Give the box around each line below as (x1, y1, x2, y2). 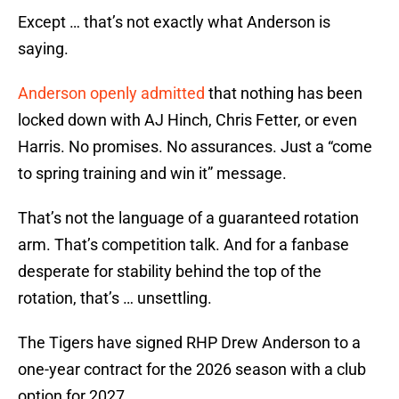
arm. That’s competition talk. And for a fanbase (18, 235, 349, 255)
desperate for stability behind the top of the (18, 262, 322, 281)
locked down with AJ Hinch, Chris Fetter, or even (18, 110, 357, 130)
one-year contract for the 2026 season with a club (18, 360, 366, 379)
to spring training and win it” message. (18, 164, 287, 183)
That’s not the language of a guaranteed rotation (18, 208, 359, 228)
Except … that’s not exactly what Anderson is (18, 12, 330, 32)
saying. (18, 39, 69, 59)
